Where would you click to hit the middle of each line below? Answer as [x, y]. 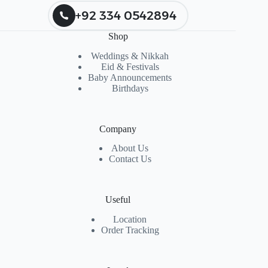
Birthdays [130, 88]
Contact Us [130, 159]
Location [130, 220]
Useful [118, 200]
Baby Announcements [130, 77]
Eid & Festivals [130, 66]
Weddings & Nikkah [130, 56]
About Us [130, 148]
